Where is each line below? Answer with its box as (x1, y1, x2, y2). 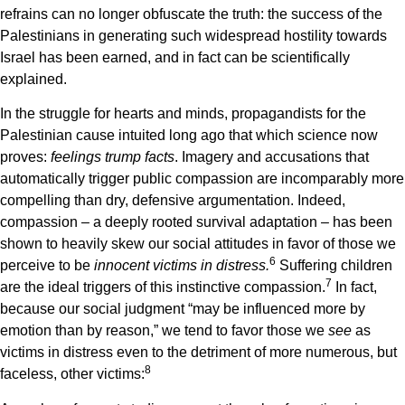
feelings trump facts (47, 149, 174, 165)
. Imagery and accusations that (174, 149, 369, 165)
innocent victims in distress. (94, 258, 269, 274)
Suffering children (276, 258, 392, 274)
